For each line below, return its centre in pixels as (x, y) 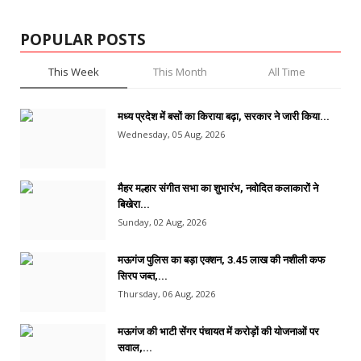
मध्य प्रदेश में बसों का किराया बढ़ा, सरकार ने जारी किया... (224, 117)
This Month (180, 72)
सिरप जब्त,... (143, 276)
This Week (73, 72)
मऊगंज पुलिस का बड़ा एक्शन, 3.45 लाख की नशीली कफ (222, 260)
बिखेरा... (134, 205)
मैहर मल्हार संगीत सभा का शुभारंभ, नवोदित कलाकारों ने (218, 189)
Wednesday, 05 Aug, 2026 (171, 135)
